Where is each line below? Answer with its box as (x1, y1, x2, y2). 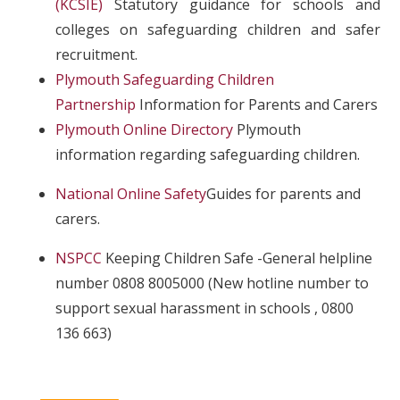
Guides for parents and (206, 184, 362, 204)
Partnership (55, 95, 137, 114)
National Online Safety (55, 184, 207, 204)
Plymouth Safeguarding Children (55, 70, 275, 89)
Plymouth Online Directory (55, 120, 234, 139)
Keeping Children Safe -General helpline (102, 248, 373, 268)
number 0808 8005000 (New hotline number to (55, 273, 370, 293)
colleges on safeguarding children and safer (55, 20, 380, 39)
